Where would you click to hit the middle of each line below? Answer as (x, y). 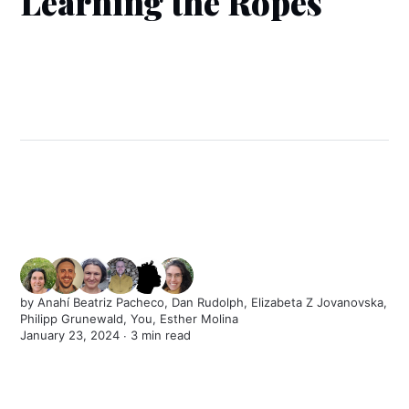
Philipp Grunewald (72, 319)
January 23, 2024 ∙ (76, 336)
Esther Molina (199, 319)
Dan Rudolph (208, 303)
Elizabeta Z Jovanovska (318, 303)
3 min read (161, 336)
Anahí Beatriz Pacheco (101, 303)
